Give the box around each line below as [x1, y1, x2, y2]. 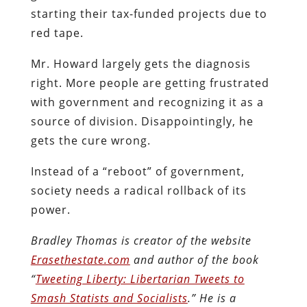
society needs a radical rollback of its [30, 182, 247, 198]
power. [30, 201, 71, 217]
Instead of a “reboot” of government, [30, 163, 245, 179]
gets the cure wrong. [30, 132, 151, 148]
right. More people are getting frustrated [30, 75, 269, 90]
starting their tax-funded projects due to [30, 5, 267, 21]
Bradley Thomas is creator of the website [30, 232, 251, 248]
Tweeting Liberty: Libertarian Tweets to [35, 271, 245, 286]
